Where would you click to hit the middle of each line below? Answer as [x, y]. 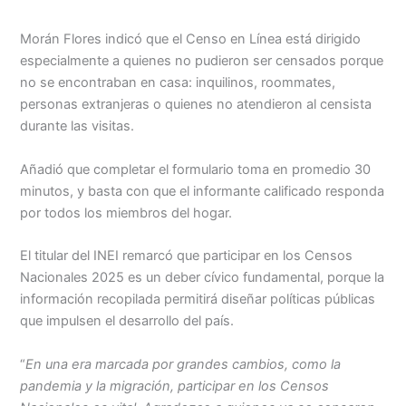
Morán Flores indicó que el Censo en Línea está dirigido [191, 39]
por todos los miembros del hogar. [126, 213]
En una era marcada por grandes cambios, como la [184, 364]
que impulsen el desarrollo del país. [127, 321]
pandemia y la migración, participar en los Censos [175, 386]
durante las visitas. [77, 126]
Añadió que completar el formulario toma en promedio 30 [196, 169]
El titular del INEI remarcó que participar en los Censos [187, 256]
